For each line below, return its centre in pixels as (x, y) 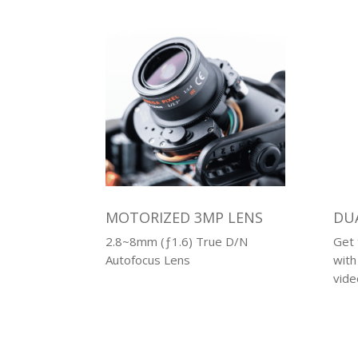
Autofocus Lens (148, 260)
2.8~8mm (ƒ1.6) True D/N (177, 242)
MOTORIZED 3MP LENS (184, 218)
